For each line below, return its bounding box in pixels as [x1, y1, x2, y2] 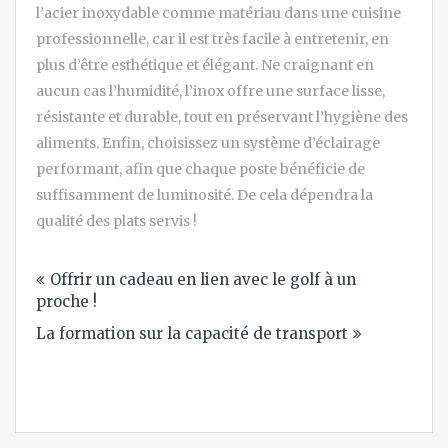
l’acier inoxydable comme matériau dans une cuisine [36, 3, 401, 22]
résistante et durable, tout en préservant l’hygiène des [36, 107, 408, 126]
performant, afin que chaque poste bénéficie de [36, 159, 365, 178]
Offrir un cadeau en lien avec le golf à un [50, 269, 356, 289]
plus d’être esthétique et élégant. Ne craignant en [36, 55, 374, 74]
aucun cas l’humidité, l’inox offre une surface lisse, [36, 81, 385, 100]
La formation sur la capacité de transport [36, 323, 348, 343]
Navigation [35, 243, 174, 275]
